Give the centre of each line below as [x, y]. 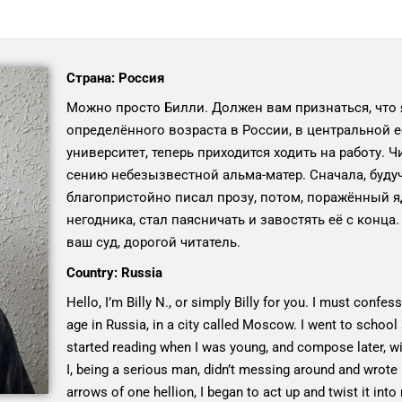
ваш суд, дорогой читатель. [153, 242]
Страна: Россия [115, 78]
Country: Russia [114, 273]
